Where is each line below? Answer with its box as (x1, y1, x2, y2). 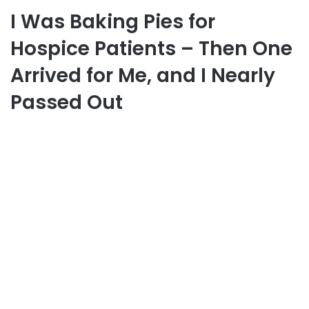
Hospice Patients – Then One (10, 34, 292, 62)
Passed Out (10, 88, 123, 116)
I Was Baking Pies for (10, 8, 215, 35)
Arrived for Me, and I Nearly (10, 61, 275, 89)
